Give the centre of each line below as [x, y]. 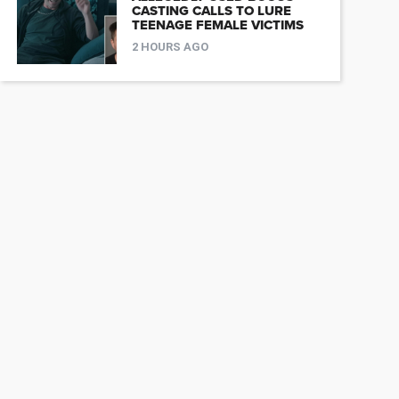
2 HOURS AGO [170, 47]
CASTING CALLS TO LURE [211, 11]
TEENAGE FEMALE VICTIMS [217, 25]
